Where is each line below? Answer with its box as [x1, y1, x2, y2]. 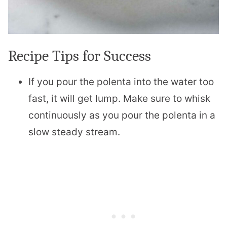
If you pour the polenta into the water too [28, 76, 214, 88]
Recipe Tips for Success [8, 47, 151, 65]
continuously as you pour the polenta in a [28, 109, 215, 122]
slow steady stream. [28, 126, 123, 138]
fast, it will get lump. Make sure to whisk [28, 93, 210, 105]
